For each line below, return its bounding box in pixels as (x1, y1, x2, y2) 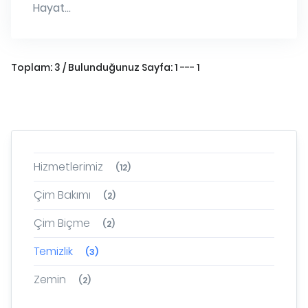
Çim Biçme (34, 215, 90, 232)
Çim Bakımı (34, 187, 91, 203)
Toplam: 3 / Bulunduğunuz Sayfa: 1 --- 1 (11, 60, 200, 75)
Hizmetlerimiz (34, 159, 103, 175)
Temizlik (34, 243, 73, 260)
